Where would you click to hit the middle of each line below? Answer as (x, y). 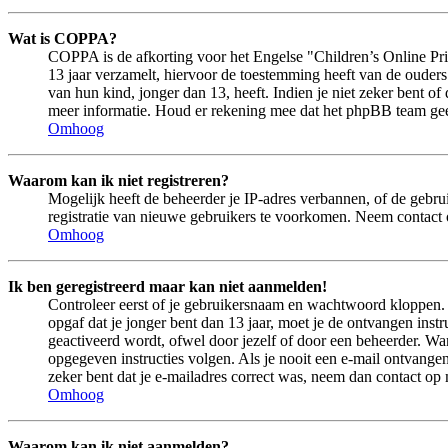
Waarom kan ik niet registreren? (118, 180)
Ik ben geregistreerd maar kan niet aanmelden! (167, 286)
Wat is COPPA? (62, 38)
